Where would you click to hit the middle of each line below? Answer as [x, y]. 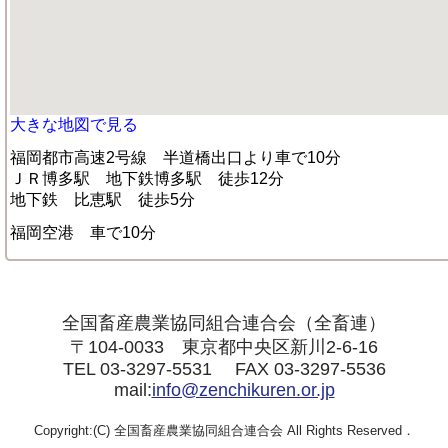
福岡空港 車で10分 [83, 232]
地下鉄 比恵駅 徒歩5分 [102, 199]
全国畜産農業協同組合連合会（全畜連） [224, 323]
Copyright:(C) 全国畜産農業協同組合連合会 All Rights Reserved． [224, 430]
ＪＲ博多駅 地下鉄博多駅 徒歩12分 [147, 178]
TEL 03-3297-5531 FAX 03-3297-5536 [224, 369]
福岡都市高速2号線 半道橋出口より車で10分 [175, 157]
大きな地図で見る [74, 124]
